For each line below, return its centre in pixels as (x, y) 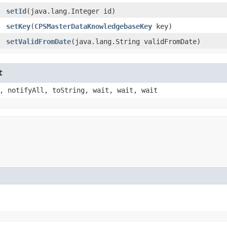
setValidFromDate (39, 41)
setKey (18, 26)
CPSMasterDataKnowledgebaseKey (93, 26)
